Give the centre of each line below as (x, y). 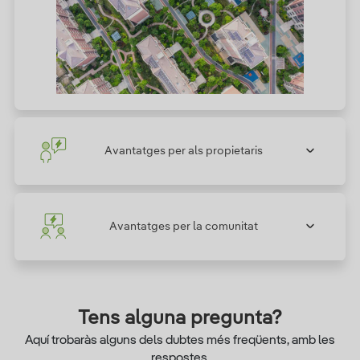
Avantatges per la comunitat (183, 226)
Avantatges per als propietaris (183, 151)
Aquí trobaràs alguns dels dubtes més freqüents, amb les (180, 340)
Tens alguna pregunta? (180, 319)
